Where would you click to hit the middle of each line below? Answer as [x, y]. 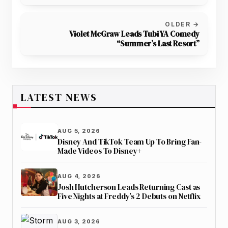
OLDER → [182, 24]
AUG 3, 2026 [79, 221]
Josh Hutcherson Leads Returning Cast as [129, 187]
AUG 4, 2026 [79, 176]
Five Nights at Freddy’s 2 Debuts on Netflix [129, 196]
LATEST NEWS [59, 97]
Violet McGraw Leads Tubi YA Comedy [134, 34]
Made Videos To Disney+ [100, 151]
